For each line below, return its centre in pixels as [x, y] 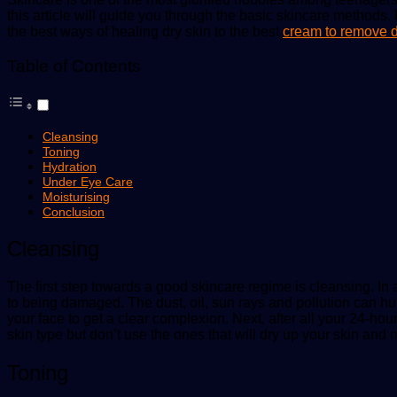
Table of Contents [74, 66]
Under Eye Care [88, 182]
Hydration [70, 167]
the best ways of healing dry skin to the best [145, 31]
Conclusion [74, 212]
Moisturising [76, 197]
